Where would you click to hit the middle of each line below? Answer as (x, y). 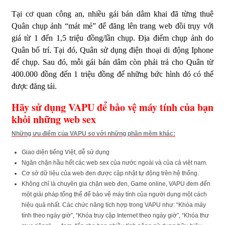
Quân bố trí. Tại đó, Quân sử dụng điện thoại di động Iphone (113, 50)
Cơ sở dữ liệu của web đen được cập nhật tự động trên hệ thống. (110, 173)
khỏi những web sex (54, 119)
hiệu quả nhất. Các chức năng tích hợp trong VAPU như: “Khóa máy (114, 205)
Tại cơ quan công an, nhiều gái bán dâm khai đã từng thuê (113, 14)
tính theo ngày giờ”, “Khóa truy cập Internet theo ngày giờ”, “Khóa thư (115, 215)
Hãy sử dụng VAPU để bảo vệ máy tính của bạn (113, 107)
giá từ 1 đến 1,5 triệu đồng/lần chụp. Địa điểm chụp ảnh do (113, 38)
